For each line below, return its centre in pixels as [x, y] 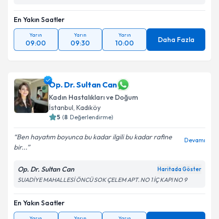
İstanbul [61, 108]
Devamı [195, 140]
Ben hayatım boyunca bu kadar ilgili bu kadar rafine [94, 137]
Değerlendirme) [92, 117]
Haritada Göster [179, 169]
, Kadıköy [87, 108]
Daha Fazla [176, 40]
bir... [20, 147]
